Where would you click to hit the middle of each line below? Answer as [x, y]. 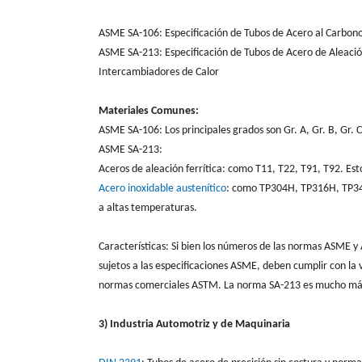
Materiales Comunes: [149, 111]
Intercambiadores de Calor [159, 72]
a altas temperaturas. [148, 208]
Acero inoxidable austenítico [162, 188]
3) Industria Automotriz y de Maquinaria [194, 324]
